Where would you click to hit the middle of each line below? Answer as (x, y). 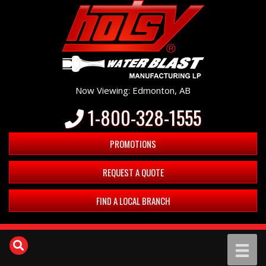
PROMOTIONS (133, 144)
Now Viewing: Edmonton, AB (133, 90)
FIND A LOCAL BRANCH (133, 201)
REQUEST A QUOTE (133, 172)
